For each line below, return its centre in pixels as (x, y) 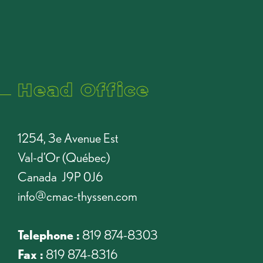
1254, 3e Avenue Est (68, 138)
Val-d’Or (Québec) (64, 157)
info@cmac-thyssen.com (77, 196)
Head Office (84, 90)
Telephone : (49, 235)
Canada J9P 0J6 (60, 176)
